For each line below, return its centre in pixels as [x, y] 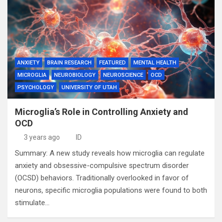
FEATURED [112, 63]
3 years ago [42, 137]
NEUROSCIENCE [123, 75]
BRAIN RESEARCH [69, 63]
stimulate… [32, 203]
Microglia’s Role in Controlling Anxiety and [102, 112]
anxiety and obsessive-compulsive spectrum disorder [102, 166]
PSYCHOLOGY [36, 87]
